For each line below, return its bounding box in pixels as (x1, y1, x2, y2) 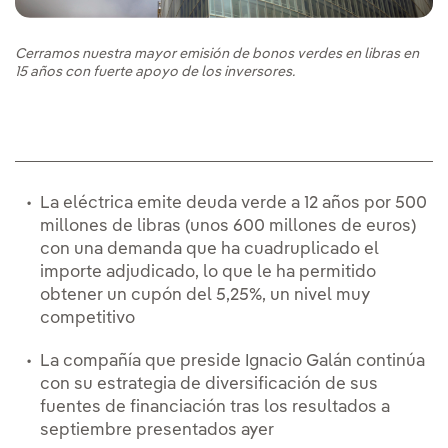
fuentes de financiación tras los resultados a (40, 399, 390, 417)
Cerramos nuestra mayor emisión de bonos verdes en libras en (15, 47, 419, 62)
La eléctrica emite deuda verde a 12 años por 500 (40, 195, 427, 213)
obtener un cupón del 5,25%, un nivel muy (40, 287, 370, 305)
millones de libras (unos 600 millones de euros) (40, 218, 416, 236)
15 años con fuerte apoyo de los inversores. (15, 65, 295, 80)
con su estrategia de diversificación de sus (40, 376, 378, 394)
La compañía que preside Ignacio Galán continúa (40, 353, 425, 371)
